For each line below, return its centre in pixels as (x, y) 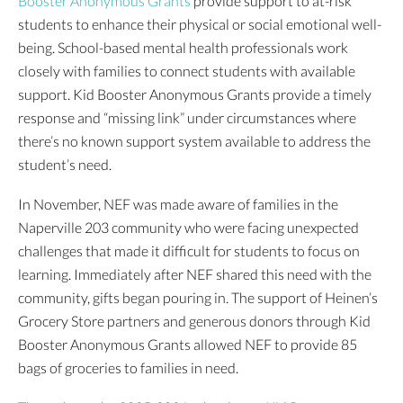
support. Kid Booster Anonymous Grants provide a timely (195, 94)
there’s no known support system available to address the (194, 141)
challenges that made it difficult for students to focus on (189, 251)
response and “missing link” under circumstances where (187, 118)
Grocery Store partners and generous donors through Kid (194, 321)
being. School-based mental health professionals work (183, 48)
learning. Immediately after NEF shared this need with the (195, 274)
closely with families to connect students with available (187, 71)
